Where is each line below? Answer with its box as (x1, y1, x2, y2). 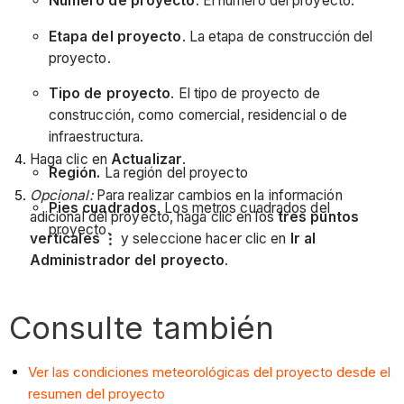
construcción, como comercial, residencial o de (48, 106, 348, 124)
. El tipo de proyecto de (170, 85, 320, 103)
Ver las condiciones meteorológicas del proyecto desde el (28, 363, 391, 381)
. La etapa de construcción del (181, 27, 373, 45)
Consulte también (9, 308, 275, 346)
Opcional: (29, 186, 93, 204)
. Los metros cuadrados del (157, 199, 330, 217)
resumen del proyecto (28, 384, 166, 402)
